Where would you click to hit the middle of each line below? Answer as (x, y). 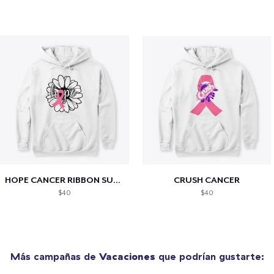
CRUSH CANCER (207, 180)
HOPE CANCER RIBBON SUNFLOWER (117, 180)
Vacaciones (127, 257)
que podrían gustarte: (209, 257)
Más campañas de (54, 257)
